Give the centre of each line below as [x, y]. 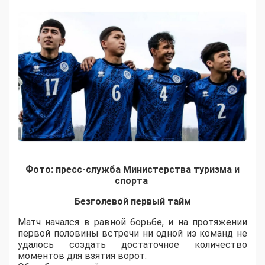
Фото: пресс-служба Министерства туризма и [132, 169]
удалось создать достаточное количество [132, 244]
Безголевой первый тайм [132, 201]
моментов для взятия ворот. [82, 256]
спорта [132, 180]
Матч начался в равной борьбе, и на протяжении [132, 222]
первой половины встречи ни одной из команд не [132, 233]
